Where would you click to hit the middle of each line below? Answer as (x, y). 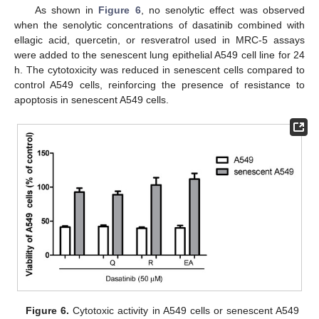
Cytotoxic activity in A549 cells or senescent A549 (184, 311)
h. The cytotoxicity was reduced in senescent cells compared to (159, 70)
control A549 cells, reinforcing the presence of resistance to (159, 85)
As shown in (67, 10)
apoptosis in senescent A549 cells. (91, 100)
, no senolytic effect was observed (223, 10)
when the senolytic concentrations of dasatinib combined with (159, 25)
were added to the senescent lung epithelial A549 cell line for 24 (159, 55)
